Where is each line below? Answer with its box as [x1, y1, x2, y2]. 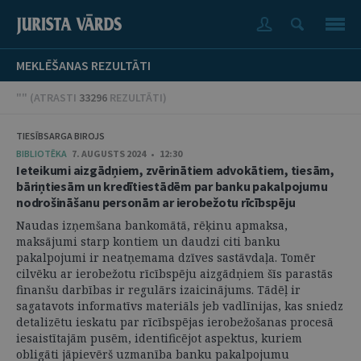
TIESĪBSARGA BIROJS [16, 130, 105, 142]
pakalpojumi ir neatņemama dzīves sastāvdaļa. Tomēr [16, 250, 316, 265]
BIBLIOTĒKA [16, 147, 67, 160]
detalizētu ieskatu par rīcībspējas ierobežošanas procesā [16, 314, 334, 330]
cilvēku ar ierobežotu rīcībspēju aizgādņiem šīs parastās [16, 266, 333, 281]
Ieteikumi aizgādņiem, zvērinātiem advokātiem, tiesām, [16, 162, 334, 178]
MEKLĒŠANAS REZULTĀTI [16, 57, 151, 73]
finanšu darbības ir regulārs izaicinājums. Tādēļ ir [16, 282, 301, 297]
